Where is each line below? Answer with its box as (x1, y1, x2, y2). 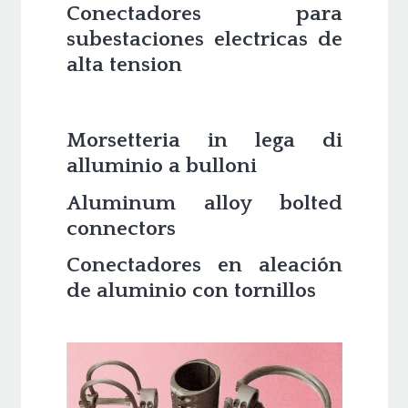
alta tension (66, 53, 182, 77)
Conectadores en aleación (66, 253, 342, 278)
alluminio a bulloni (66, 154, 257, 178)
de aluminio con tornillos (66, 279, 316, 303)
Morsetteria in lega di (66, 128, 342, 153)
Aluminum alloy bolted (66, 190, 342, 215)
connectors (66, 216, 176, 240)
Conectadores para (66, 2, 342, 26)
